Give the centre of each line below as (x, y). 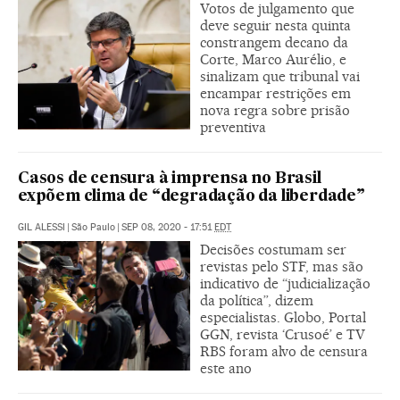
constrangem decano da (274, 42)
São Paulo (93, 227)
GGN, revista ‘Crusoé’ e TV (283, 334)
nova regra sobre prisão (275, 110)
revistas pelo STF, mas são (282, 267)
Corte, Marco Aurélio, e (273, 59)
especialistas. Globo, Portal (283, 317)
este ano (226, 368)
